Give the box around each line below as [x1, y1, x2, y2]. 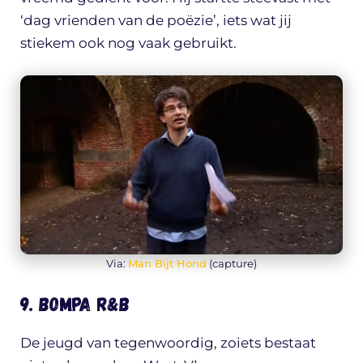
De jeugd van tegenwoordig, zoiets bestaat [20, 335, 316, 352]
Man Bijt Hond [128, 256, 207, 270]
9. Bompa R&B [20, 292, 130, 316]
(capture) [207, 256, 257, 270]
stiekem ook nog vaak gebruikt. [20, 35, 237, 52]
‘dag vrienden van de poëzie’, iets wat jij [20, 12, 292, 29]
